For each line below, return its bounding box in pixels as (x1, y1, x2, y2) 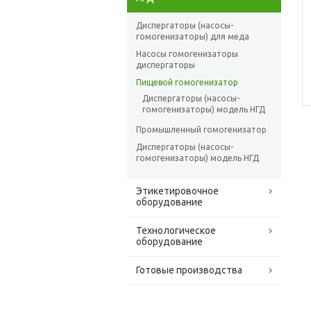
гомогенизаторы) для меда (136, 32, 249, 42)
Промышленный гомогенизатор (136, 125, 267, 135)
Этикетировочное (136, 185, 219, 197)
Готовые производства (136, 264, 242, 276)
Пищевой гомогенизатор (136, 78, 238, 87)
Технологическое (136, 225, 216, 237)
